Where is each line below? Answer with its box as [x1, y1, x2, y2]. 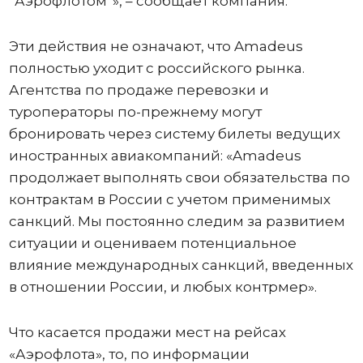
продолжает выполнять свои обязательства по [8, 169, 350, 186]
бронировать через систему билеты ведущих [8, 126, 340, 142]
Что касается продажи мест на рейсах [8, 324, 286, 340]
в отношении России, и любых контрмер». [8, 279, 317, 295]
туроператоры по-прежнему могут [8, 104, 262, 120]
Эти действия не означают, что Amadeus [8, 38, 303, 54]
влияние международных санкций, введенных [8, 257, 353, 273]
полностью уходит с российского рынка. [8, 60, 305, 76]
